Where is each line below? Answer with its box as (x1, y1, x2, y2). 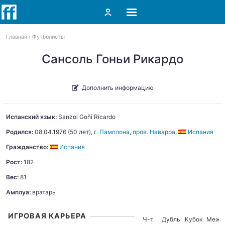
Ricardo (94, 113, 116, 121)
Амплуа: (6, 188, 31, 196)
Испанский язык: (6, 113, 57, 121)
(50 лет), (66, 128, 94, 136)
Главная (6, 34, 27, 40)
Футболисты (32, 34, 65, 40)
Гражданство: (6, 143, 48, 151)
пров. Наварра (133, 128, 175, 136)
